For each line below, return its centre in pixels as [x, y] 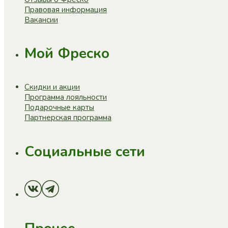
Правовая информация [66, 9]
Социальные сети [85, 151]
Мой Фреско [67, 54]
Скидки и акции [52, 87]
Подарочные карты [59, 108]
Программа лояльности [66, 97]
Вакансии [41, 20]
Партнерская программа [68, 118]
